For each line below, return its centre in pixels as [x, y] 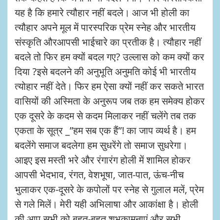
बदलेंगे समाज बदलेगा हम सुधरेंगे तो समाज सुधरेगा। [101, 145]
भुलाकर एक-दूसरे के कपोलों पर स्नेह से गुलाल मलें [100, 189]
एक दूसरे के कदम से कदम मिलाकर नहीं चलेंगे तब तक [105, 115]
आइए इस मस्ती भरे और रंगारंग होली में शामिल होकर [103, 160]
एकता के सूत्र [40, 130]
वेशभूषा [101, 174]
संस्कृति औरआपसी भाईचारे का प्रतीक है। [88, 42]
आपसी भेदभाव [39, 174]
